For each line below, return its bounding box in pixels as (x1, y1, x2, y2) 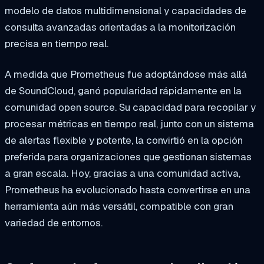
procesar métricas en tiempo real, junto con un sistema (5, 117, 254, 130)
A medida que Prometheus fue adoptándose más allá (5, 67, 247, 81)
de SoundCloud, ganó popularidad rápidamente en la (5, 84, 242, 97)
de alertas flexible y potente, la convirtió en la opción (5, 133, 243, 147)
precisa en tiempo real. (5, 37, 108, 50)
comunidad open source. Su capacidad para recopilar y (5, 100, 256, 114)
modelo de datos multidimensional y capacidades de (5, 4, 246, 17)
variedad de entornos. (5, 216, 103, 229)
